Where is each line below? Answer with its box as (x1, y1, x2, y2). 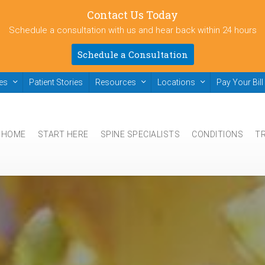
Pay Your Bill (216, 77, 263, 87)
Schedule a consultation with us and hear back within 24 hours (8, 25, 257, 35)
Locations (157, 77, 195, 87)
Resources (95, 77, 136, 87)
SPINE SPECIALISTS (100, 130, 180, 139)
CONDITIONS (192, 130, 243, 139)
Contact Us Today (87, 8, 178, 22)
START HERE (37, 130, 89, 139)
